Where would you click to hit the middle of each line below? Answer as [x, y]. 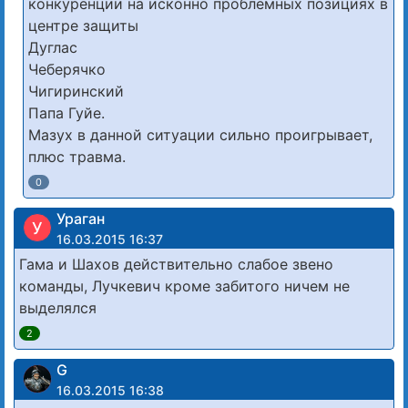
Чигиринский [76, 91]
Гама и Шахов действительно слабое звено [176, 264]
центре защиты [83, 25]
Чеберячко [67, 69]
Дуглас [53, 47]
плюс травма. [77, 156]
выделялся [58, 307]
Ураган [81, 218]
